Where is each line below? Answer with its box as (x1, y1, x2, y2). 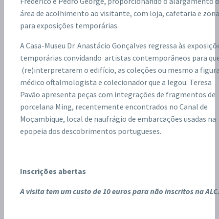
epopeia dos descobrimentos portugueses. (20, 126, 161, 136)
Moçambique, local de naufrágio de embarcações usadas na (20, 114, 216, 124)
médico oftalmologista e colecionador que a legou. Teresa (20, 77, 212, 87)
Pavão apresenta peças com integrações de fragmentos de (20, 89, 216, 99)
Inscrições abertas (20, 166, 86, 176)
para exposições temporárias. (20, 21, 119, 30)
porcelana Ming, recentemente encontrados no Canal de (20, 102, 208, 111)
